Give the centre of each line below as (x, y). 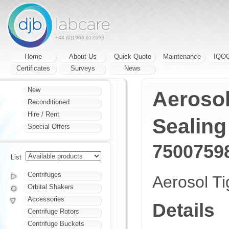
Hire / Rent (43, 114)
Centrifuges (44, 175)
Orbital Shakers (51, 187)
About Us (83, 56)
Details (184, 210)
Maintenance (182, 56)
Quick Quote (132, 56)
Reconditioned (49, 102)
